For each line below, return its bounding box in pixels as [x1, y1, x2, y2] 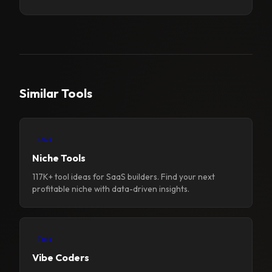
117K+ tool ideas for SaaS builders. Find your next [32, 171, 215, 183]
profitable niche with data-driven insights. [32, 183, 189, 195]
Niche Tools [32, 152, 86, 165]
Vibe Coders [32, 251, 89, 264]
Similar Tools [19, 86, 92, 101]
